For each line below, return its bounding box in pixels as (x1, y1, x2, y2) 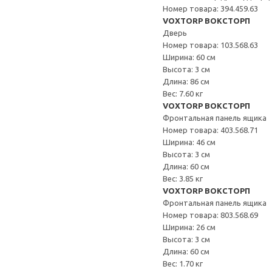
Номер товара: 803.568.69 (163, 211, 258, 219)
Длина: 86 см (163, 77, 209, 86)
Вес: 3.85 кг (163, 174, 203, 183)
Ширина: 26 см (163, 223, 216, 231)
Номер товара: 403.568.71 (163, 126, 258, 134)
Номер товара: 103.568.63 (163, 41, 258, 49)
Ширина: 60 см (163, 53, 216, 61)
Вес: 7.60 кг (163, 89, 203, 98)
